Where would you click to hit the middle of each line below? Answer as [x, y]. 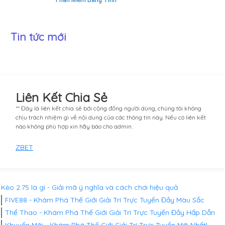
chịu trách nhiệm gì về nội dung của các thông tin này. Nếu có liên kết [111, 118]
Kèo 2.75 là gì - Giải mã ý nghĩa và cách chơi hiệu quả [89, 188]
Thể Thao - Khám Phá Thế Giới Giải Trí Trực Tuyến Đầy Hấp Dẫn [110, 213]
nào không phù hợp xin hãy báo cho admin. [74, 127]
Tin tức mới [38, 37]
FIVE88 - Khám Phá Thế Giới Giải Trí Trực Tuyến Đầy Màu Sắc [105, 200]
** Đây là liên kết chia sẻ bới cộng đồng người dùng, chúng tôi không [108, 108]
